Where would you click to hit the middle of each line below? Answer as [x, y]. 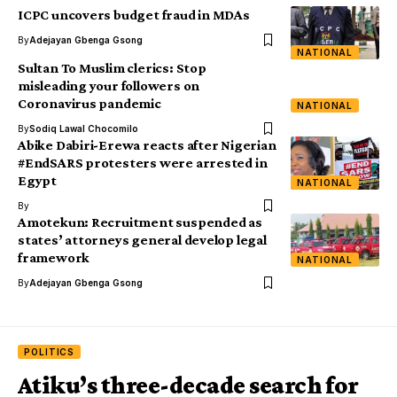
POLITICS [50, 351]
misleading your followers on [109, 85]
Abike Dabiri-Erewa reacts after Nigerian [147, 144]
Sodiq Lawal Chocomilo [84, 128]
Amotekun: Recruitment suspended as [140, 222]
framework [54, 257]
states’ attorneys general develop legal [142, 239]
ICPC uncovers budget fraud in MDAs [134, 14]
